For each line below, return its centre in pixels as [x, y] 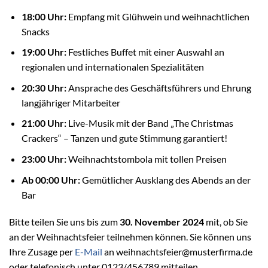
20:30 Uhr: [44, 87]
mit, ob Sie [226, 222]
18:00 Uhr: [44, 16]
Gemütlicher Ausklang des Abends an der [165, 179]
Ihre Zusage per [42, 252]
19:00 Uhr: [44, 52]
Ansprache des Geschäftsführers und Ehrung [159, 87]
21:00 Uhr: [44, 123]
